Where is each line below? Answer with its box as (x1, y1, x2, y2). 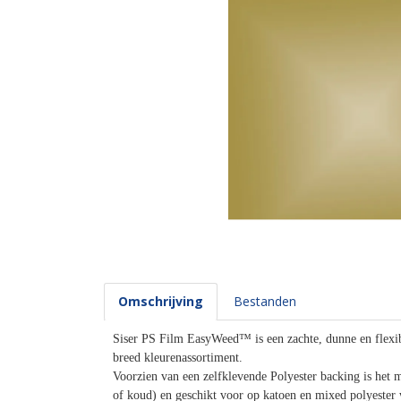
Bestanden (234, 293, 296, 310)
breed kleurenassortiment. (113, 351, 246, 364)
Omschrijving (118, 293, 203, 310)
